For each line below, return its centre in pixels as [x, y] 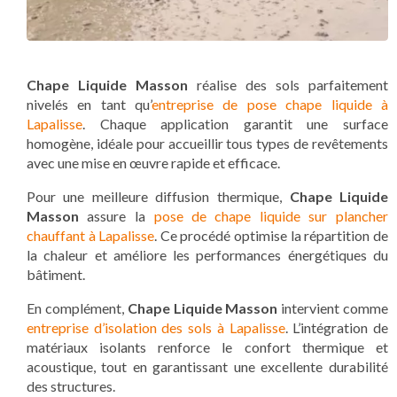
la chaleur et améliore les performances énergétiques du [207, 254]
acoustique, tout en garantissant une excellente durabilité [207, 366]
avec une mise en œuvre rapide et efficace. [153, 162]
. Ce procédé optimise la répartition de [271, 235]
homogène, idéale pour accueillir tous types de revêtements [207, 143]
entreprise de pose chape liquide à [270, 104]
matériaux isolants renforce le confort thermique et [207, 346]
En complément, [77, 307]
